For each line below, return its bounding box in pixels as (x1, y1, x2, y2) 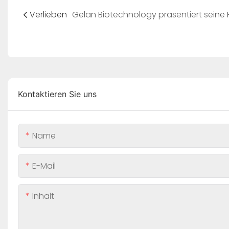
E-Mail (32, 159, 56, 172)
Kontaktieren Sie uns (18, 88, 97, 99)
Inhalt (32, 190, 54, 202)
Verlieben (29, 9, 67, 21)
